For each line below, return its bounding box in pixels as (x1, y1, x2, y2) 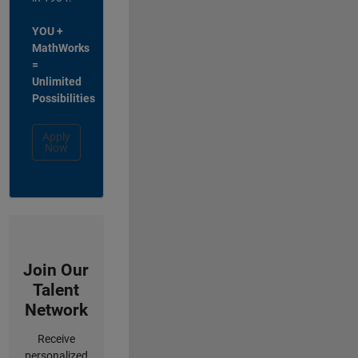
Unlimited (31, 74, 82, 88)
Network (24, 300, 88, 320)
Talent (33, 280, 79, 300)
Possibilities (31, 91, 95, 105)
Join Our (23, 260, 89, 280)
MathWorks (31, 41, 89, 54)
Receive (37, 332, 75, 345)
